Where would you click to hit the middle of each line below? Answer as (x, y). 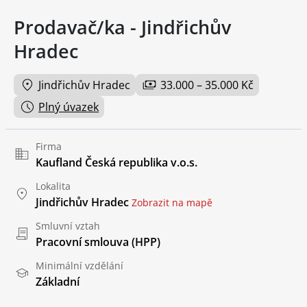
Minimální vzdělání (79, 266)
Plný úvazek (69, 107)
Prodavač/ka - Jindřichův (122, 27)
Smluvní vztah (68, 226)
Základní (58, 282)
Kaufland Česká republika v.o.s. (116, 163)
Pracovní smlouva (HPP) (98, 242)
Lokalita (53, 186)
